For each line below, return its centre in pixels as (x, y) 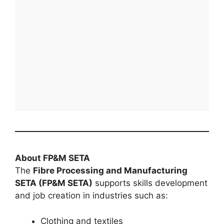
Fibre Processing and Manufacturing (110, 171)
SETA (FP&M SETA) (54, 183)
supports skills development (150, 183)
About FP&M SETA (52, 158)
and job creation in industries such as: (91, 196)
